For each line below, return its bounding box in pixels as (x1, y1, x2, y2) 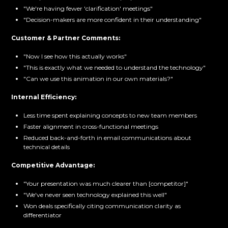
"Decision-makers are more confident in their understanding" (23, 16, 202, 24)
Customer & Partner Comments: (11, 34, 121, 42)
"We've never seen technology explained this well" (23, 191, 167, 199)
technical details (23, 143, 70, 151)
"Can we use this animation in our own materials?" (23, 75, 174, 83)
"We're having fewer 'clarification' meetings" (23, 5, 153, 13)
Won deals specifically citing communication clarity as (23, 202, 181, 210)
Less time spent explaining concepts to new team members (23, 111, 197, 120)
